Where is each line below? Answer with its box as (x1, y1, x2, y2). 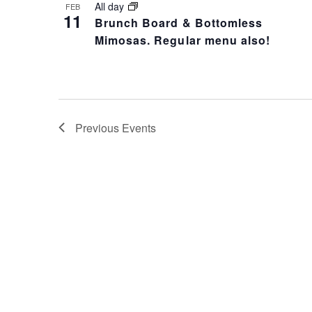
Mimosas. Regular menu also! (95, 31, 271, 48)
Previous (75, 119, 122, 136)
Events (122, 119, 156, 136)
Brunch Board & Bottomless (95, 14, 263, 31)
